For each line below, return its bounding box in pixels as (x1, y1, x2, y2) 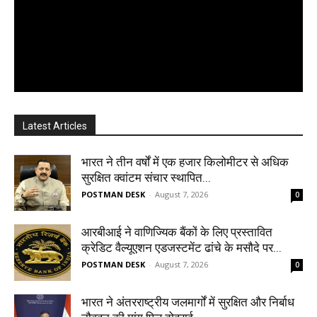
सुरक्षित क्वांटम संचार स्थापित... (81, 171, 211, 185)
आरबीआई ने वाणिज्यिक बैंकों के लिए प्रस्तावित (81, 225, 272, 240)
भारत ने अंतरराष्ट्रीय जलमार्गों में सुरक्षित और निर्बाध (81, 295, 294, 310)
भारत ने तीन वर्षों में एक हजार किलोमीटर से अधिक (81, 155, 289, 170)
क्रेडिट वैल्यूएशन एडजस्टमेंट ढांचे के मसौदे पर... (81, 241, 282, 255)
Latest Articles (23, 120, 87, 132)
